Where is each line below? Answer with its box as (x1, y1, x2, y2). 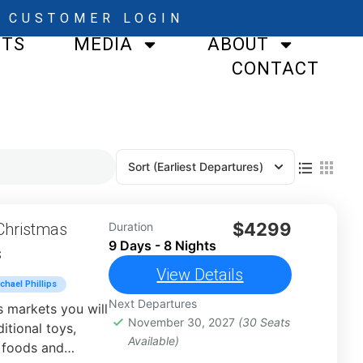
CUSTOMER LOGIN (8, 11, 184, 26)
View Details (156, 265, 244, 284)
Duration (108, 220, 153, 233)
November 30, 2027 (127, 315, 238, 329)
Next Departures (108, 297, 197, 310)
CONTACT (232, 58, 320, 79)
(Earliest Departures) (153, 160, 263, 173)
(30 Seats (237, 315, 290, 329)
